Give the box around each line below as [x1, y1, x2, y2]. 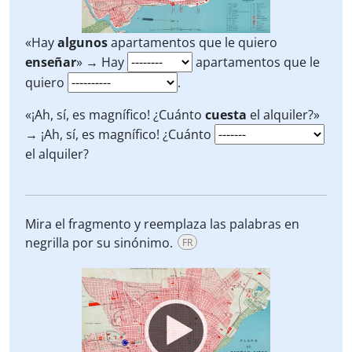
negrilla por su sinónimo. [25, 234, 173, 251]
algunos [57, 34, 108, 51]
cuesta [205, 106, 247, 123]
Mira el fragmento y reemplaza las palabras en [25, 215, 299, 233]
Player [79, 287, 115, 304]
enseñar [25, 53, 76, 71]
